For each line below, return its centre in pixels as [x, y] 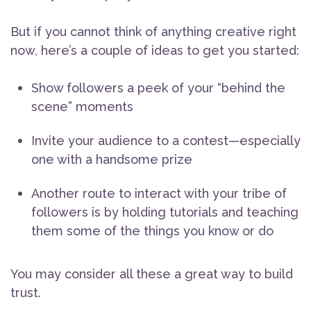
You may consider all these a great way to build [152, 274]
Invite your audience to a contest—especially [166, 141]
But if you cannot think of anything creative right [153, 32]
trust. [26, 293]
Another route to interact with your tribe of [159, 194]
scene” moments [84, 107]
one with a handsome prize [114, 160]
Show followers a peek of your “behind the [158, 88]
